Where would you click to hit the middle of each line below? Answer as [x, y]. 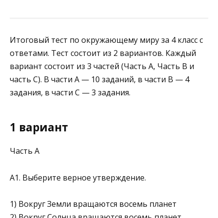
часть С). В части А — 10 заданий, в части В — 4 [100, 80]
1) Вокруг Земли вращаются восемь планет [93, 204]
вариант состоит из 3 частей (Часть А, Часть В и [102, 66]
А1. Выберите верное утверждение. [78, 177]
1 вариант [39, 127]
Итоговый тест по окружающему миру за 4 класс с [106, 40]
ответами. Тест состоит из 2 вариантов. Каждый [103, 53]
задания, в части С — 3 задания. [70, 93]
